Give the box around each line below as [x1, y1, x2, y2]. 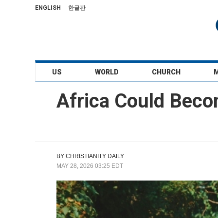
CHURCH [152, 68, 181, 76]
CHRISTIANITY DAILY [66, 153, 124, 160]
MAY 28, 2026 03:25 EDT [56, 163, 123, 169]
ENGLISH [35, 4, 61, 11]
